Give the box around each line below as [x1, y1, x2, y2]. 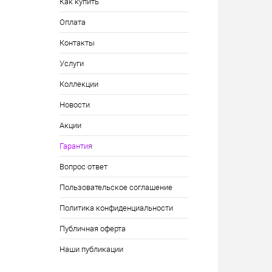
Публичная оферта [59, 224, 126, 233]
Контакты [59, 38, 95, 47]
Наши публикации [59, 245, 123, 254]
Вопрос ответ [59, 162, 107, 171]
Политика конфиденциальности [59, 203, 173, 212]
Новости [59, 100, 90, 109]
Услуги [59, 59, 84, 68]
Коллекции [59, 80, 98, 89]
